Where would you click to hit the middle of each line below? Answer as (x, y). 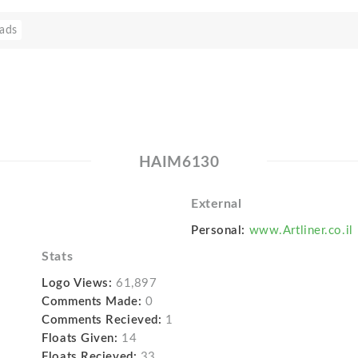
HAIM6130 (179, 163)
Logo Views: (77, 283)
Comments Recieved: (102, 320)
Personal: (218, 231)
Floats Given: (80, 338)
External (216, 204)
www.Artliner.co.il (301, 231)
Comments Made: (92, 302)
